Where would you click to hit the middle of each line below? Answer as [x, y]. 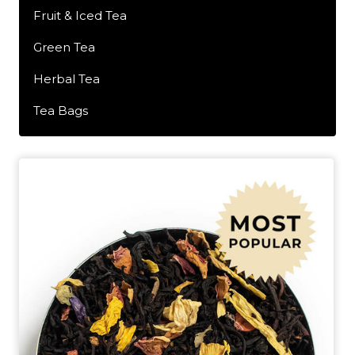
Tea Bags [61, 111]
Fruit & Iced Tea [80, 15]
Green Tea [64, 47]
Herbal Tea [67, 79]
